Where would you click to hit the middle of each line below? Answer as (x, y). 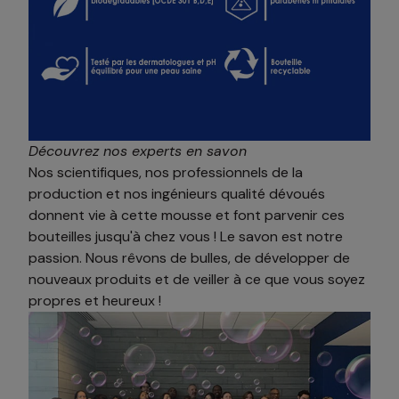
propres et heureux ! (95, 301)
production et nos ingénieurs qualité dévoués (177, 194)
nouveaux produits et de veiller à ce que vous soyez (197, 280)
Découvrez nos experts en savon (138, 151)
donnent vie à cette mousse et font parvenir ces (187, 216)
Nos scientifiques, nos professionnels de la (166, 173)
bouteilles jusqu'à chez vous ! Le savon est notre (186, 237)
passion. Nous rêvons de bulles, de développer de (189, 258)
